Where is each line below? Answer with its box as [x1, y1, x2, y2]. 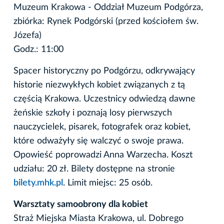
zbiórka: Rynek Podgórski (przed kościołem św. [13, 16, 198, 26]
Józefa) [13, 30, 41, 40]
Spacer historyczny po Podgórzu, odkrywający [13, 66, 195, 75]
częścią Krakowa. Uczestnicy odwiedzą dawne [13, 94, 195, 103]
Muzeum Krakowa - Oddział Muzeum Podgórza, [13, 2, 203, 12]
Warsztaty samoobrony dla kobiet [13, 199, 148, 209]
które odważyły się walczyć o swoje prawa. [13, 136, 183, 145]
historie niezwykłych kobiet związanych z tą [13, 80, 185, 89]
